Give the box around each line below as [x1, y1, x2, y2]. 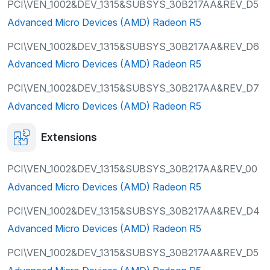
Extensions [41, 131, 97, 144]
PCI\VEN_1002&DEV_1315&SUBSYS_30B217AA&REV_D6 [7, 40, 259, 52]
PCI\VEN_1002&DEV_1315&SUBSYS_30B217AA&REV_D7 [7, 82, 259, 95]
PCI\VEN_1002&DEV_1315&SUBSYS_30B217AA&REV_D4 [7, 204, 260, 217]
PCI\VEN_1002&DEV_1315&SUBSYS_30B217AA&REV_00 [7, 162, 257, 175]
